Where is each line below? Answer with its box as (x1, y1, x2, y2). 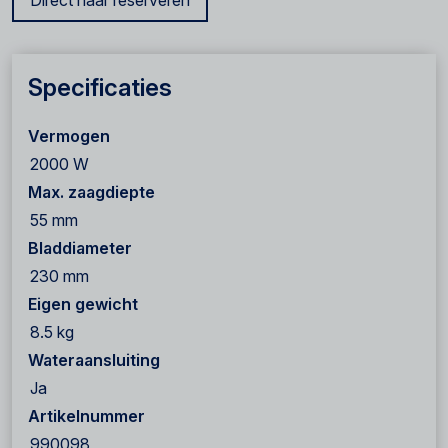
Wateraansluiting (28, 350, 160, 370)
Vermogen (28, 126, 110, 146)
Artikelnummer (28, 406, 145, 426)
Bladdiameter (28, 238, 132, 258)
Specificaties (28, 73, 172, 102)
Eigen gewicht (28, 294, 138, 314)
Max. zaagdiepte (28, 182, 155, 202)
